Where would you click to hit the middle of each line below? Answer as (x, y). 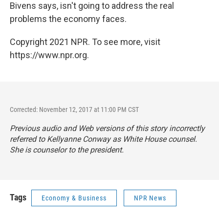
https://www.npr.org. (49, 55)
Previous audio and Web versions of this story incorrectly (107, 128)
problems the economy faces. (68, 19)
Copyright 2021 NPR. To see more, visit (85, 42)
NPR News (150, 198)
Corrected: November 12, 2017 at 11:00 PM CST (74, 109)
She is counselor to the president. (67, 150)
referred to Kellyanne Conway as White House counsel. (103, 139)
